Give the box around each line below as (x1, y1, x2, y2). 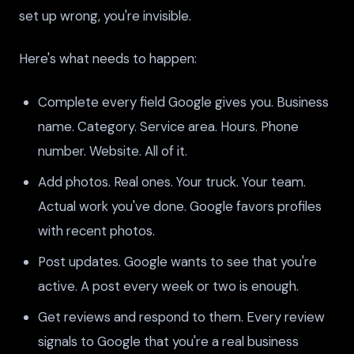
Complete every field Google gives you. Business (38, 92, 329, 111)
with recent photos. (38, 221, 155, 239)
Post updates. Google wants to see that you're (38, 252, 317, 270)
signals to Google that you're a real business (38, 332, 299, 350)
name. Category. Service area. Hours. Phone (38, 117, 299, 135)
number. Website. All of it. (38, 141, 187, 160)
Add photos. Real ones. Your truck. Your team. (38, 172, 306, 190)
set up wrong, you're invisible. (19, 7, 191, 25)
